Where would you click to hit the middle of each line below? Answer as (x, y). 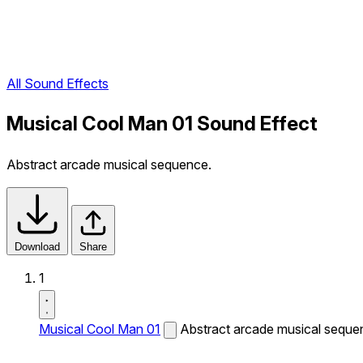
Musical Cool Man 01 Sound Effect (162, 124)
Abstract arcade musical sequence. (109, 164)
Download (37, 247)
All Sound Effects (58, 84)
